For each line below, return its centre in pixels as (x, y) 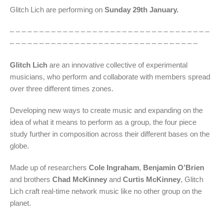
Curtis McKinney (152, 179)
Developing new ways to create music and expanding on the (106, 110)
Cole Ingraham (114, 167)
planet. (20, 203)
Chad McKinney (80, 179)
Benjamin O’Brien (174, 167)
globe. (19, 146)
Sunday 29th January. (142, 9)
